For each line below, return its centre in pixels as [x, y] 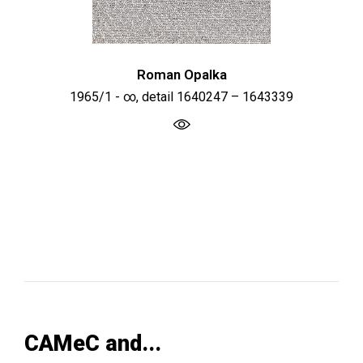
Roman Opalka [181, 75]
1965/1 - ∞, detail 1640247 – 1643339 [181, 97]
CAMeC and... [93, 344]
